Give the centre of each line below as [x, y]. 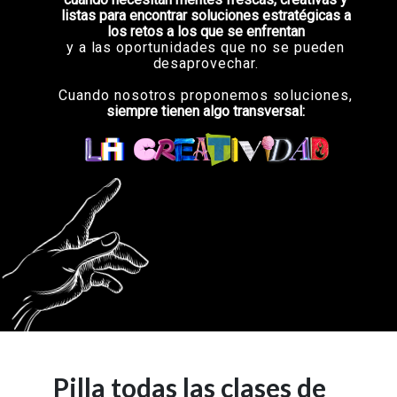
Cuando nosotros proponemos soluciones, [206, 95]
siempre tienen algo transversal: [206, 111]
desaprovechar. [206, 63]
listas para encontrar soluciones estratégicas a [206, 15]
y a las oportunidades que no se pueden [206, 47]
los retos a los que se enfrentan [206, 31]
